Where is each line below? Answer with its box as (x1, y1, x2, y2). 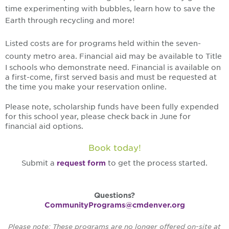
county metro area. (5, 52, 79, 61)
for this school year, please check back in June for (5, 112, 191, 121)
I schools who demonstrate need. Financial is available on (5, 63, 221, 72)
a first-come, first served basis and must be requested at (5, 73, 217, 82)
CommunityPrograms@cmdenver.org (44, 201, 185, 210)
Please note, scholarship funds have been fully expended (5, 103, 219, 111)
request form (57, 159, 106, 168)
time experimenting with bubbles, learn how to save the (5, 5, 215, 13)
